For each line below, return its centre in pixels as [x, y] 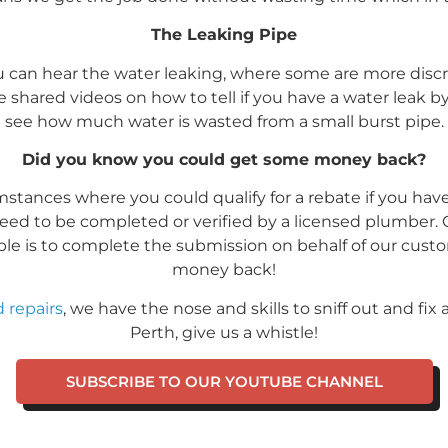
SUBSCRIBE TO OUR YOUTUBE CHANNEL [224, 382]
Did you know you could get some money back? [224, 159]
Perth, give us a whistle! [224, 332]
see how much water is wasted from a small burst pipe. [224, 121]
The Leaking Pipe [224, 35]
